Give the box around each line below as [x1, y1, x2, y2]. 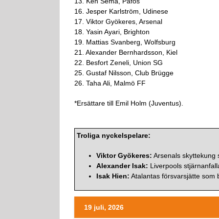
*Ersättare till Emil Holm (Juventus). [74, 99, 183, 107]
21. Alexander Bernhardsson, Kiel [74, 48, 177, 56]
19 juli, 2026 [84, 203, 124, 211]
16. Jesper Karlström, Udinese [74, 7, 168, 15]
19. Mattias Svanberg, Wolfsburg [74, 38, 175, 46]
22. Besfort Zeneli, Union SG [74, 58, 163, 66]
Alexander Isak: [96, 161, 148, 170]
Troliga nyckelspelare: [77, 131, 151, 139]
